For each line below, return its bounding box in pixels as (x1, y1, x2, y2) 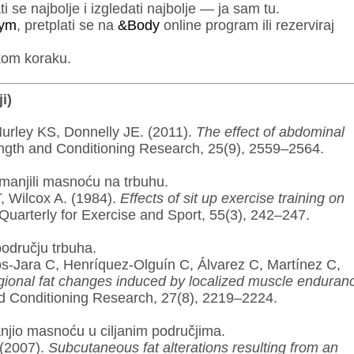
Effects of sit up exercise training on (119, 190, 345, 207)
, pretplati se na (16, 17, 118, 34)
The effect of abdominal (195, 124, 345, 141)
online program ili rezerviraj (159, 17, 334, 34)
